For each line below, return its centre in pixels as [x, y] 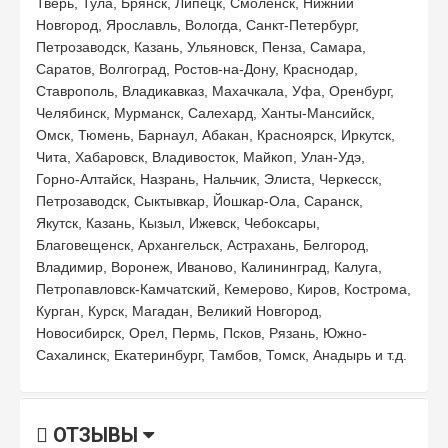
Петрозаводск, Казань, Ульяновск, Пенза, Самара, [201, 46]
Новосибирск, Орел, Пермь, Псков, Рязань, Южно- [201, 332]
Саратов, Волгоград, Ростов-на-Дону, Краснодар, [197, 68]
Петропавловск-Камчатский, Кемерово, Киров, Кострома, [223, 288]
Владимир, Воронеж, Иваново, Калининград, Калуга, [209, 266]
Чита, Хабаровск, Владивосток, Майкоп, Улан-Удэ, [200, 156]
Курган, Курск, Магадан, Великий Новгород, [179, 310]
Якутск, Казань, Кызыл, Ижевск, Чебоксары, [178, 222]
